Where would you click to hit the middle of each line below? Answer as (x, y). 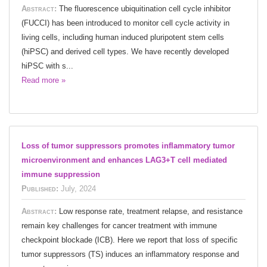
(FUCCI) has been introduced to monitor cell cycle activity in (125, 23)
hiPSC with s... (47, 66)
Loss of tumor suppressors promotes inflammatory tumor (128, 145)
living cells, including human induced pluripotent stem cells (123, 37)
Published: (40, 188)
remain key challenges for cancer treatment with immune (119, 225)
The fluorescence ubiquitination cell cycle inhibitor (145, 8)
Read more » (44, 80)
